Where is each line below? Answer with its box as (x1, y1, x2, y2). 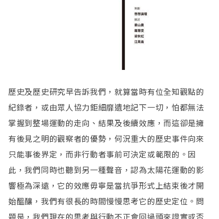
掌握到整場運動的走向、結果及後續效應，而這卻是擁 (8, 116, 204, 129)
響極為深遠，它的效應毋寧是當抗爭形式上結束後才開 (8, 179, 204, 191)
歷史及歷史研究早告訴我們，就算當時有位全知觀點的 (8, 85, 204, 97)
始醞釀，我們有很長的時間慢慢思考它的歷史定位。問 (8, 195, 204, 207)
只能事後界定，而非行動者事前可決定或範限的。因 (8, 148, 197, 160)
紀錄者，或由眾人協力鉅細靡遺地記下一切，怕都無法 (8, 101, 204, 113)
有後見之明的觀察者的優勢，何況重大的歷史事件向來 (8, 132, 204, 144)
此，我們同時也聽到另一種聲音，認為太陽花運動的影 (8, 163, 204, 175)
